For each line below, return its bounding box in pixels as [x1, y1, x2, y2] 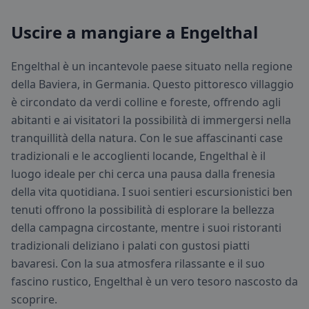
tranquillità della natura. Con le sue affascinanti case [11, 130, 283, 146]
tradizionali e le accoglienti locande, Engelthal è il [11, 148, 266, 163]
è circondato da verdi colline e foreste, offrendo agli [11, 94, 281, 110]
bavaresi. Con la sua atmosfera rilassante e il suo [11, 256, 265, 271]
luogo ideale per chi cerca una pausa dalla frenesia [11, 166, 275, 181]
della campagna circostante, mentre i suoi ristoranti [11, 220, 281, 235]
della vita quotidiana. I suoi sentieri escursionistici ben [11, 184, 292, 199]
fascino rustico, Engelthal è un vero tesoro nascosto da [11, 274, 298, 289]
